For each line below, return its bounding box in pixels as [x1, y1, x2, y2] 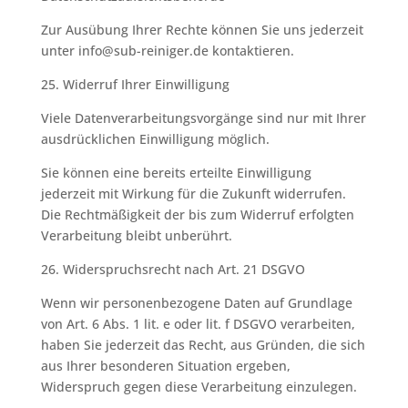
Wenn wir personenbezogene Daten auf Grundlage [40, 294, 352, 311]
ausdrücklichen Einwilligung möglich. [40, 130, 270, 148]
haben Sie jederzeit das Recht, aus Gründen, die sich [40, 336, 365, 353]
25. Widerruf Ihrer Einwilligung [40, 76, 229, 93]
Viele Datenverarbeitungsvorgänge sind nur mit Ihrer [40, 109, 366, 127]
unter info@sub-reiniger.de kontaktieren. [40, 42, 294, 59]
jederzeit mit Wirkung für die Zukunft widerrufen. [40, 185, 346, 202]
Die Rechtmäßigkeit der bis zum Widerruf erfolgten [40, 206, 354, 223]
